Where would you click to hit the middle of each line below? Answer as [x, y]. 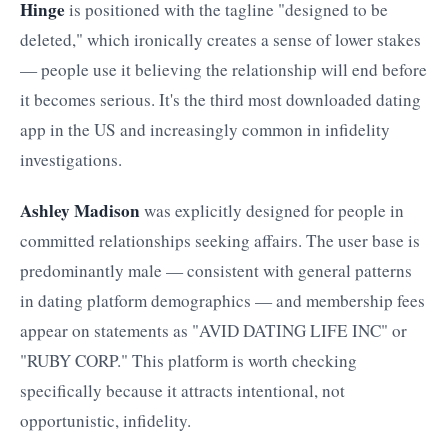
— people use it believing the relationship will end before [223, 69]
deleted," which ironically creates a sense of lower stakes [220, 39]
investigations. [71, 159]
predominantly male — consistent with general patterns [216, 270]
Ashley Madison [80, 210]
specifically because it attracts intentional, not [182, 390]
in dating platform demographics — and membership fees [222, 300]
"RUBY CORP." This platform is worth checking [188, 360]
